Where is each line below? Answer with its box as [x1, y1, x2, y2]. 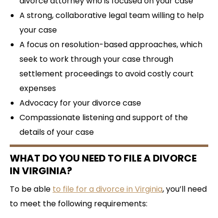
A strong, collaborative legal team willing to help [19, 9, 204, 21]
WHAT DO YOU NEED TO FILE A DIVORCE [10, 151, 197, 165]
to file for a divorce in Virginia [53, 183, 163, 195]
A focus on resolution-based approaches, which [19, 38, 202, 50]
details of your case [19, 126, 94, 138]
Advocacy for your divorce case [19, 97, 141, 109]
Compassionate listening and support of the [19, 111, 188, 123]
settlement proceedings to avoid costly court [19, 68, 194, 79]
